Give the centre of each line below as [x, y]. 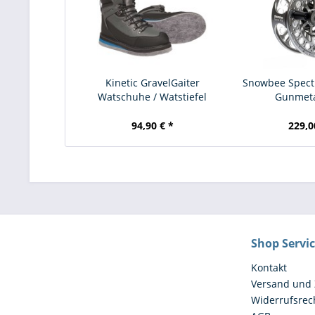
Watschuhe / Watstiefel [153, 97]
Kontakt [269, 268]
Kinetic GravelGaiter [152, 83]
